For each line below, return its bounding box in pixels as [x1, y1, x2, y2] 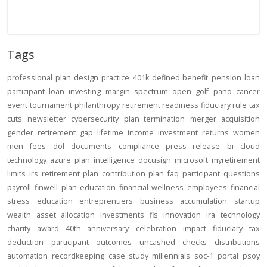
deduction [7, 237, 44, 247]
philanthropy [74, 100, 120, 110]
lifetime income [97, 128, 154, 138]
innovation [163, 210, 201, 220]
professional [7, 73, 52, 83]
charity [7, 223, 30, 234]
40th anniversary [66, 223, 129, 234]
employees [187, 182, 227, 193]
